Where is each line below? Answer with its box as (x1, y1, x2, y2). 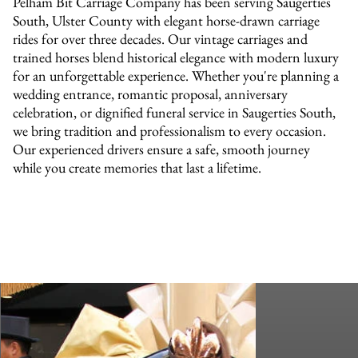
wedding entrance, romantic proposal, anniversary (13, 84, 288, 103)
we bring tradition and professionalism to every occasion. (13, 121, 327, 140)
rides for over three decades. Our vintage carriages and (13, 29, 308, 48)
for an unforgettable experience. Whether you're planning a (13, 66, 340, 85)
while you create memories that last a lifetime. (13, 157, 262, 177)
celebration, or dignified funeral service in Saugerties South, (13, 102, 336, 121)
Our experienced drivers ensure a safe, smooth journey (13, 139, 311, 158)
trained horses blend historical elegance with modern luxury (13, 47, 340, 66)
